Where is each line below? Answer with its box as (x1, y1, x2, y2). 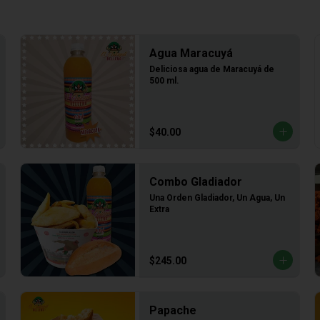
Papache (149, 304, 196, 317)
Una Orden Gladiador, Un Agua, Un (149, 193, 285, 203)
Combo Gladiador (149, 175, 242, 189)
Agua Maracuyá (149, 46, 233, 60)
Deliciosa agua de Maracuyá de (149, 64, 274, 74)
